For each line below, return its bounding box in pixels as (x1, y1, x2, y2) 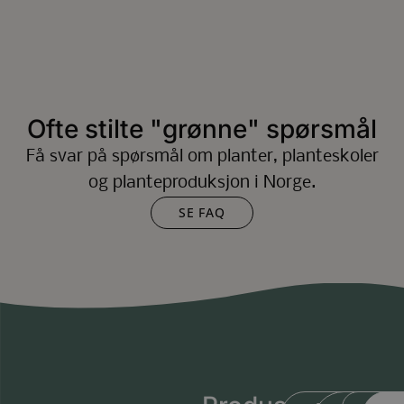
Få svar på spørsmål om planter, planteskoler (25, 147, 379, 166)
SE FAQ (179, 203, 225, 221)
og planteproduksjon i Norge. (88, 173, 316, 192)
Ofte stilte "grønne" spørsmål (27, 113, 377, 144)
